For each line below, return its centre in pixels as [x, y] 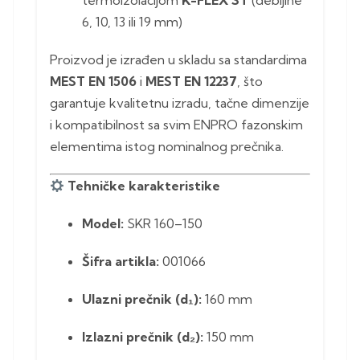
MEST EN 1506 [93, 82]
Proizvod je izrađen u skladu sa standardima [178, 60]
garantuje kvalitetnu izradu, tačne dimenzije [180, 103]
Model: [103, 224]
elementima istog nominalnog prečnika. [167, 147]
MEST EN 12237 [191, 82]
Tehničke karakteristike [144, 186]
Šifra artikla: [121, 262]
